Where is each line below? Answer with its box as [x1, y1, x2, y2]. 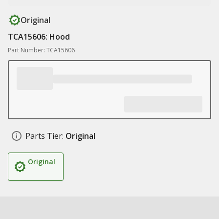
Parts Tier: [25, 131, 64, 141]
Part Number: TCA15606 [8, 46, 75, 54]
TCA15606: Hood [8, 31, 70, 42]
